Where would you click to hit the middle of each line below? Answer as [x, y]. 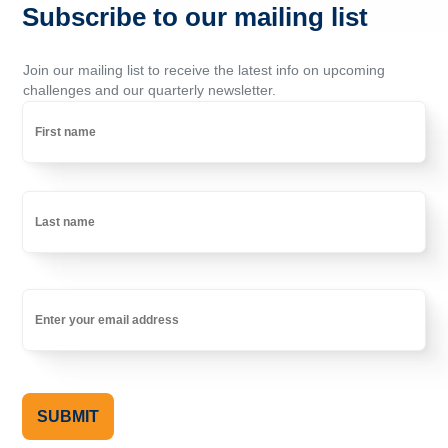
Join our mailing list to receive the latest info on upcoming [204, 70]
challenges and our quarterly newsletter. [149, 90]
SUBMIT [68, 417]
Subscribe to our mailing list [195, 17]
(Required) [54, 324]
